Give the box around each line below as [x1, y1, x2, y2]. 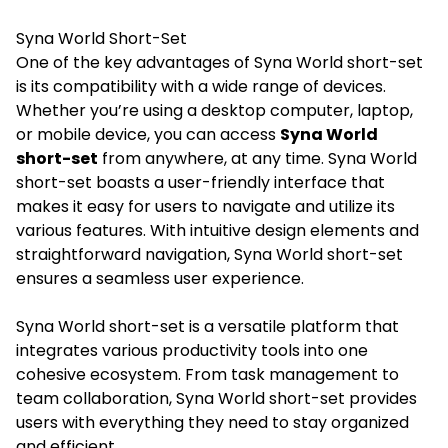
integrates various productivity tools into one [16, 338, 368, 362]
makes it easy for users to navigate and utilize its [16, 194, 395, 218]
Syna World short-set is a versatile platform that [16, 314, 399, 338]
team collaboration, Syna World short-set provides [16, 386, 417, 410]
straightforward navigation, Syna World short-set [16, 242, 403, 266]
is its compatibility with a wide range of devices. [16, 74, 386, 98]
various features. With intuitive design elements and [16, 218, 419, 242]
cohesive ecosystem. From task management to [16, 362, 399, 386]
